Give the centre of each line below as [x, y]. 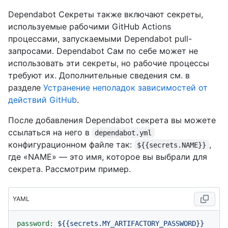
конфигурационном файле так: [71, 144]
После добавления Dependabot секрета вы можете [112, 120]
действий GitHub [42, 99]
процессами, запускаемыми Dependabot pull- [100, 38]
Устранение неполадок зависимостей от [125, 87]
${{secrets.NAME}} [172, 145]
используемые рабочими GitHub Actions [90, 26]
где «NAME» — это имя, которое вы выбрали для [108, 156]
